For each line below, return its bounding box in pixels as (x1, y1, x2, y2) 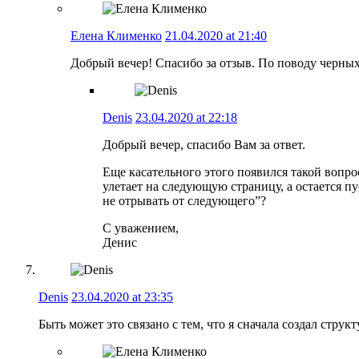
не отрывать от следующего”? (103, 193, 266, 208)
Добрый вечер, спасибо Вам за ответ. (103, 137, 305, 151)
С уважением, (103, 220, 179, 235)
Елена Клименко (71, 28, 162, 42)
